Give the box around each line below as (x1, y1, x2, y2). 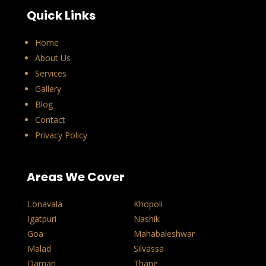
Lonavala (27, 198, 62, 210)
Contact (34, 114, 65, 126)
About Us (34, 52, 71, 64)
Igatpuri (27, 213, 56, 225)
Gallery (34, 83, 61, 95)
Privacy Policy (34, 129, 87, 141)
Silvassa (133, 243, 164, 255)
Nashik (133, 213, 160, 225)
